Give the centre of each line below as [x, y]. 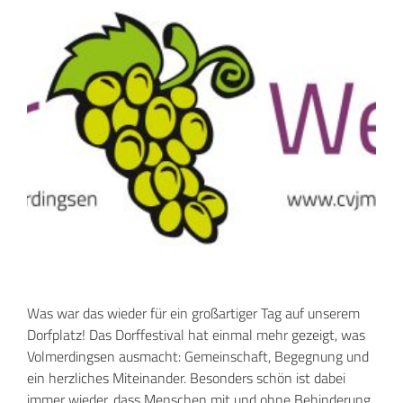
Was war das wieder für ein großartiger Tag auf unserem [193, 313]
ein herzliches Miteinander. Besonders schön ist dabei [186, 378]
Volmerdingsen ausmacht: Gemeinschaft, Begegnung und [198, 357]
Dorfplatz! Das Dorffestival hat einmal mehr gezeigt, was [196, 335]
